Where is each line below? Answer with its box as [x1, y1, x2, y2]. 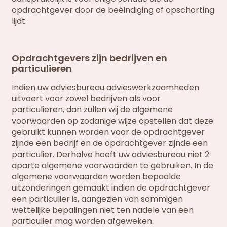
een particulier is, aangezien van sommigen [12, 193, 183, 205]
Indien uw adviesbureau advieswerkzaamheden [12, 82, 200, 94]
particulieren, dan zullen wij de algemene [12, 104, 173, 116]
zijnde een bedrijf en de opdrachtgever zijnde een [12, 137, 208, 149]
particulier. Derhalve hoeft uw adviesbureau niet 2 [12, 148, 210, 161]
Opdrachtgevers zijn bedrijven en [12, 52, 168, 65]
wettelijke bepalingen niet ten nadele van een [12, 204, 194, 216]
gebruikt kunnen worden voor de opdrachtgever [12, 126, 205, 138]
